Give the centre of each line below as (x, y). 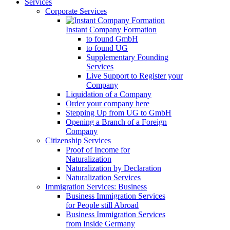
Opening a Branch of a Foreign (116, 122)
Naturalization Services (103, 177)
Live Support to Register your (135, 75)
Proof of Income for (98, 149)
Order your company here (108, 103)
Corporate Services (76, 11)
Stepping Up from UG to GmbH (119, 112)
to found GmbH (112, 39)
